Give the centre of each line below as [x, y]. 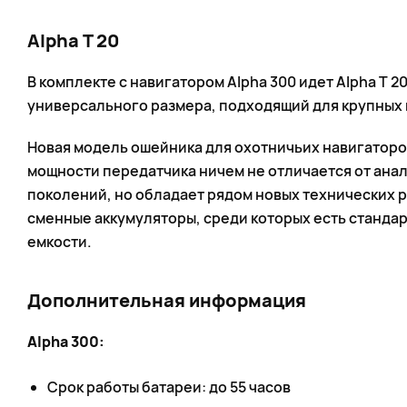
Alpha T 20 [73, 40]
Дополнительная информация [167, 300]
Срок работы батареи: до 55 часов [169, 387]
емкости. [60, 242]
